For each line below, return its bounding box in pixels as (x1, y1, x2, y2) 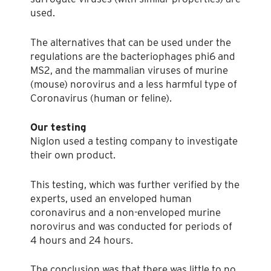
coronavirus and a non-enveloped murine (30, 206, 221, 218)
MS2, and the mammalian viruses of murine (30, 64, 228, 76)
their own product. (30, 149, 116, 162)
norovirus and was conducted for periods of (30, 220, 232, 232)
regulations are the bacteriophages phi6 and (30, 50, 235, 62)
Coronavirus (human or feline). (30, 91, 172, 104)
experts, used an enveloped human (30, 192, 192, 204)
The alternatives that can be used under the (30, 36, 231, 48)
